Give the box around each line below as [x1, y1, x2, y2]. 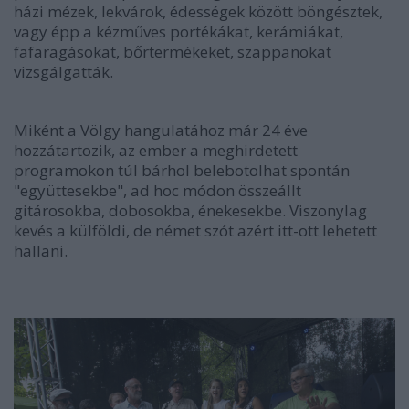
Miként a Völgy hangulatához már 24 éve [14, 120, 308, 141]
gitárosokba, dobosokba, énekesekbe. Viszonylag [14, 200, 367, 221]
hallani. [14, 240, 68, 261]
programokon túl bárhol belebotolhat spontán [14, 160, 350, 181]
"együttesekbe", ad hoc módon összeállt [14, 180, 301, 201]
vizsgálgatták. [14, 61, 113, 82]
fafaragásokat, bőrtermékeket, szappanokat [14, 41, 331, 62]
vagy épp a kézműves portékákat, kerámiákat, [14, 21, 343, 42]
